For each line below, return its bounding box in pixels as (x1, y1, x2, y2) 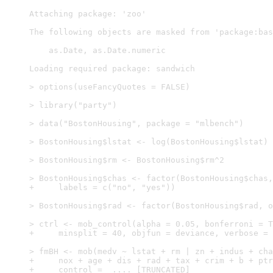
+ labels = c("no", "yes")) (29, 183, 175, 192)
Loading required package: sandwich (29, 64, 195, 73)
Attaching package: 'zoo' (29, 9, 146, 18)
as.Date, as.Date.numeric (29, 46, 166, 55)
